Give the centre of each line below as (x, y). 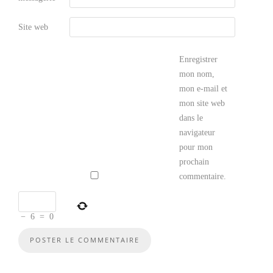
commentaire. (203, 176)
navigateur (197, 132)
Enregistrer (198, 59)
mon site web (202, 103)
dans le (191, 118)
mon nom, (197, 74)
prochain (194, 161)
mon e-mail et (203, 88)
